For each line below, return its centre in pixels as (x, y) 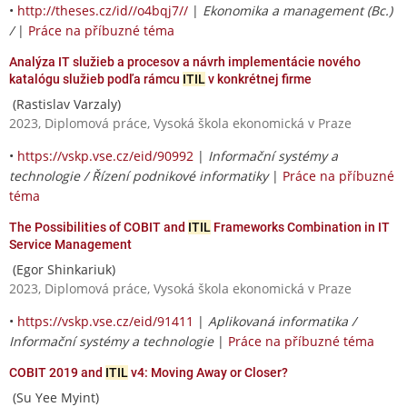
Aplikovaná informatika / (282, 321)
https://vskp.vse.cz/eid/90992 (105, 155)
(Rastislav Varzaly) (65, 104)
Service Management (70, 244)
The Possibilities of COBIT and (99, 227)
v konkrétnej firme (258, 79)
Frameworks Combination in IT (300, 227)
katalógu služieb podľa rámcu (96, 79)
